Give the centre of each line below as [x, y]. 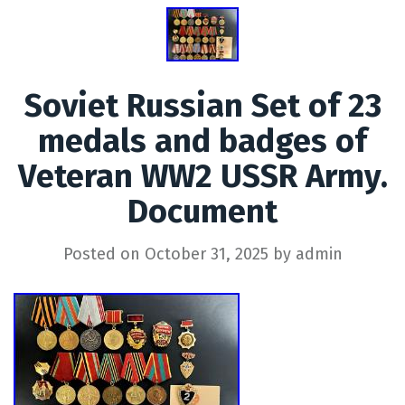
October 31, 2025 [206, 254]
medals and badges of [202, 141]
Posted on [104, 254]
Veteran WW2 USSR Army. [202, 176]
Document [202, 211]
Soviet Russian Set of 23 [202, 105]
